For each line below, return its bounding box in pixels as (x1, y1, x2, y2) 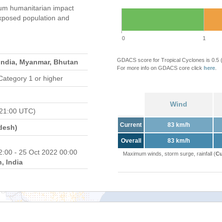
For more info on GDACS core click (117, 65, 204, 71)
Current (120, 121, 142, 128)
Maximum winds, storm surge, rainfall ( (122, 151, 216, 157)
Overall (120, 137, 141, 144)
